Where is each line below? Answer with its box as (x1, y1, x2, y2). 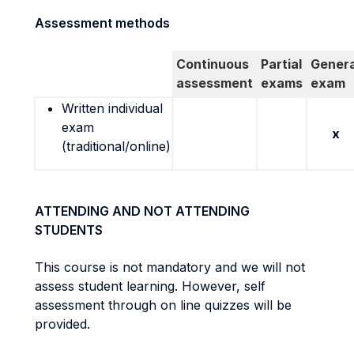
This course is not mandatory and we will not (35, 259, 305, 275)
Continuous (176, 56, 249, 72)
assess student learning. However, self (35, 278, 265, 294)
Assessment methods (35, 15, 170, 31)
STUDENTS (35, 222, 103, 238)
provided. (35, 316, 90, 332)
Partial (261, 56, 302, 72)
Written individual (62, 100, 163, 116)
